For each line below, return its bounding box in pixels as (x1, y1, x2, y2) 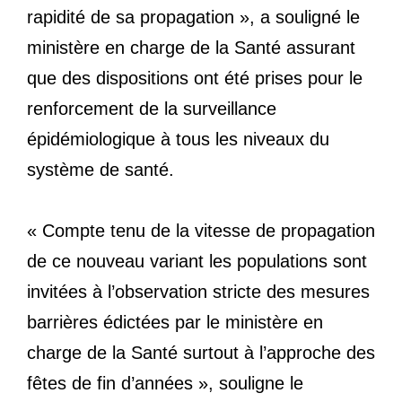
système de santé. (27, 160, 174, 180)
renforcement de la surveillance (27, 99, 276, 119)
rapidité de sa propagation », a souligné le (27, 7, 360, 28)
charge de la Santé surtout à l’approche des (27, 343, 375, 363)
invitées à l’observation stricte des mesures (27, 282, 370, 302)
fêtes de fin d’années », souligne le (27, 373, 303, 394)
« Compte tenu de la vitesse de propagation (27, 221, 375, 241)
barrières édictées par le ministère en (27, 312, 323, 333)
